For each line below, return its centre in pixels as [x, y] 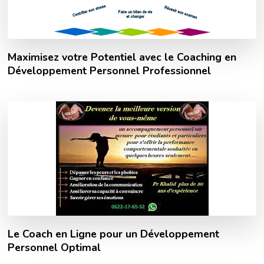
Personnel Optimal [55, 247]
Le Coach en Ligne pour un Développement [114, 234]
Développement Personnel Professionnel [110, 70]
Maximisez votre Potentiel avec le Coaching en [122, 57]
